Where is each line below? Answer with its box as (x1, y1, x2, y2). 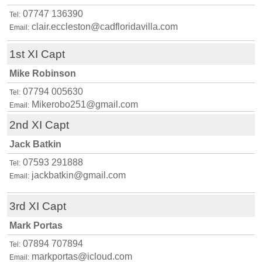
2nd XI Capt (9, 119, 69, 132)
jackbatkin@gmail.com (32, 170, 126, 181)
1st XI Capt (9, 48, 65, 61)
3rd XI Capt (9, 200, 66, 213)
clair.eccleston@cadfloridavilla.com (32, 22, 178, 32)
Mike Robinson (9, 68, 76, 79)
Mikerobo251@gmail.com (32, 99, 138, 110)
